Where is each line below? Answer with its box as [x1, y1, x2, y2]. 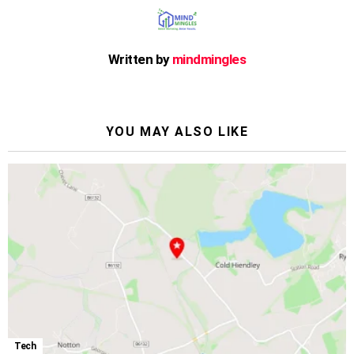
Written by [107, 51, 172, 68]
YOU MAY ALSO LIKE [105, 124, 249, 140]
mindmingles [172, 51, 247, 68]
